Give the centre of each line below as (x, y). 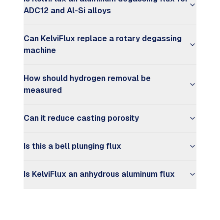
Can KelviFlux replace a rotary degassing (103, 39)
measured (43, 90)
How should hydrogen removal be (87, 78)
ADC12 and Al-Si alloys (67, 11)
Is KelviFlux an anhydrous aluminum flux (99, 174)
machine (40, 50)
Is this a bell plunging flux (72, 146)
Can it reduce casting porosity (81, 118)
